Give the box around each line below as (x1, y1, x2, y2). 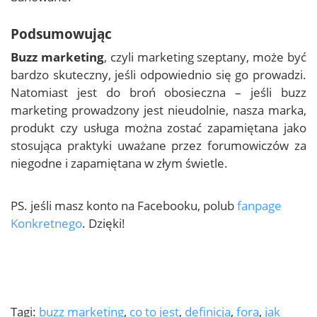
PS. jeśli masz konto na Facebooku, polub (11, 197, 237, 214)
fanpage (237, 197, 282, 214)
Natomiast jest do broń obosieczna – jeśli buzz (11, 84, 306, 101)
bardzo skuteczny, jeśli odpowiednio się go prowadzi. (11, 67, 306, 83)
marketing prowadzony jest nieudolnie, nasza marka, (11, 102, 306, 119)
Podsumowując (11, 25, 112, 44)
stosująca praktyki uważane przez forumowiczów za (11, 137, 306, 154)
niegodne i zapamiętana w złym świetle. (11, 155, 228, 172)
